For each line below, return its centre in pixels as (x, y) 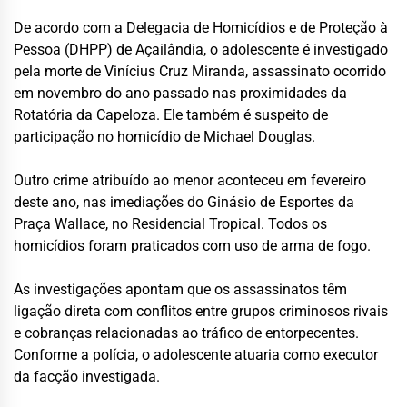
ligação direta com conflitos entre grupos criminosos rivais (201, 312)
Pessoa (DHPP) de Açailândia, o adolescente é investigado (201, 50)
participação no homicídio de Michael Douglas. (164, 137)
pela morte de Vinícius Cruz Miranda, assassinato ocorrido (200, 72)
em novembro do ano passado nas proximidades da (180, 94)
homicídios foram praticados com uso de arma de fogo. (192, 246)
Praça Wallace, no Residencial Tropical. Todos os (170, 224)
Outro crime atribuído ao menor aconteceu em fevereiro (190, 181)
